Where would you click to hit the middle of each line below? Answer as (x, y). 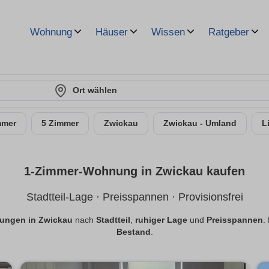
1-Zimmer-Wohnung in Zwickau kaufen (134, 171)
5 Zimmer (60, 123)
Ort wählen (95, 90)
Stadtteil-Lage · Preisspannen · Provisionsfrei (134, 197)
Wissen (168, 32)
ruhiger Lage (161, 220)
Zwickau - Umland (200, 123)
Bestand (133, 232)
